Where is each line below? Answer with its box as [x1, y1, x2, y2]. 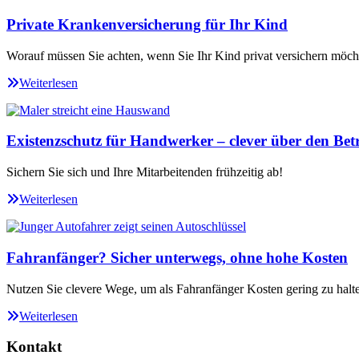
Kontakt [6, 338, 62, 356]
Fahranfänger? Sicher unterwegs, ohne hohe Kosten [6, 248, 348, 266]
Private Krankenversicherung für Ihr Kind [6, 15, 288, 33]
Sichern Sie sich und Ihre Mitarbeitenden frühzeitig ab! [6, 165, 283, 179]
